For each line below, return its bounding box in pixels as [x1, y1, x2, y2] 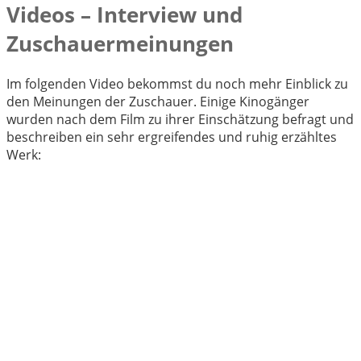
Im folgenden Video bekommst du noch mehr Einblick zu [6, 75, 348, 93]
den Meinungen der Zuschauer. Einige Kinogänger [6, 93, 309, 111]
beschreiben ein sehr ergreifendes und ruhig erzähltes [6, 128, 337, 147]
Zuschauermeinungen [6, 28, 234, 58]
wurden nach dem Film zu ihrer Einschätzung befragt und [6, 110, 354, 129]
